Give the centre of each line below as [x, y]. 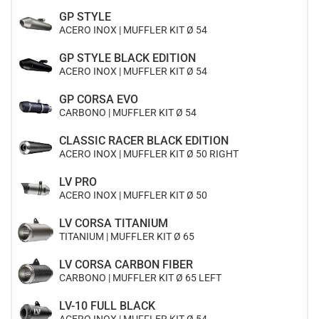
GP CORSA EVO [99, 99]
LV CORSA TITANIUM [114, 223]
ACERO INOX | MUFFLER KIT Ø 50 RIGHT [149, 154]
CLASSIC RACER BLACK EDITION [144, 141]
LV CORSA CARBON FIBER [126, 265]
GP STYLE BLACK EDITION [127, 58]
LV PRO [78, 182]
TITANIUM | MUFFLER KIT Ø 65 [127, 236]
